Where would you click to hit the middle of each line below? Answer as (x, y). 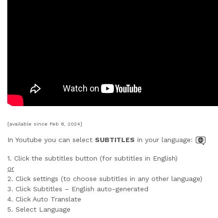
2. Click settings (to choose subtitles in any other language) (105, 178)
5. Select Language (39, 209)
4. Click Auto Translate (44, 199)
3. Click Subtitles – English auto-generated (78, 189)
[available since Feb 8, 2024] (45, 124)
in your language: (165, 140)
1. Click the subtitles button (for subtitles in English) (92, 158)
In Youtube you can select (51, 140)
